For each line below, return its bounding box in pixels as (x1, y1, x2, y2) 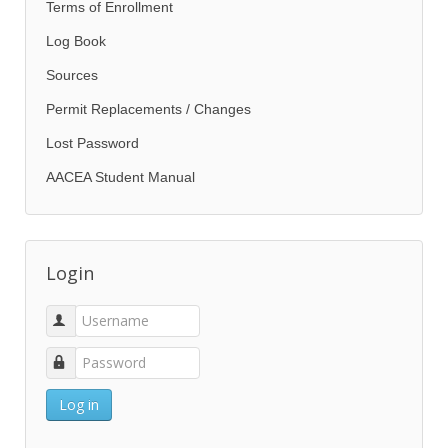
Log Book (46, 33, 106, 49)
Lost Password (46, 135, 139, 151)
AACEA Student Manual (46, 169, 195, 185)
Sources (46, 67, 98, 83)
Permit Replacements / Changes (46, 101, 251, 117)
